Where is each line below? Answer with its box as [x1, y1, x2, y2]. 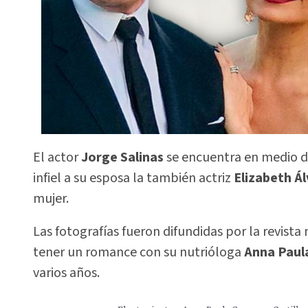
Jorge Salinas [81, 147, 166, 167]
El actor [33, 147, 81, 167]
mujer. [33, 188, 69, 208]
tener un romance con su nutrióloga [33, 243, 244, 263]
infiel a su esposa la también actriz [33, 168, 231, 188]
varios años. [33, 263, 100, 283]
